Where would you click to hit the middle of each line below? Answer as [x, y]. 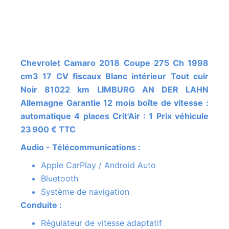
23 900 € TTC [48, 130]
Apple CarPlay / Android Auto [98, 165]
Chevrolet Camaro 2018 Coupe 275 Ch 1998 [24, 63]
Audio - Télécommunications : [84, 147]
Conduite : [44, 205]
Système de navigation [85, 192]
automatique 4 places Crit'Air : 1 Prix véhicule [114, 116]
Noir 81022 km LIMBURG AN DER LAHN [114, 90]
